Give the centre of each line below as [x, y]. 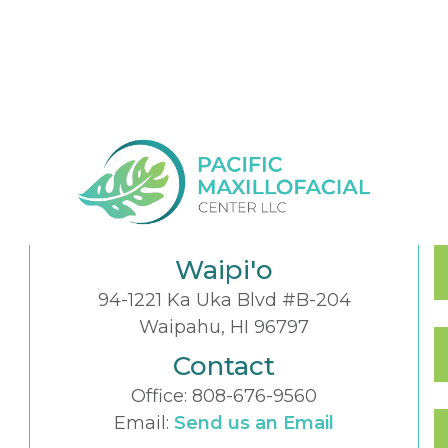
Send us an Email [254, 422]
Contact [224, 365]
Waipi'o [224, 269]
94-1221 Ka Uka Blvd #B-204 [224, 299]
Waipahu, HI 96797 [224, 326]
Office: [161, 395]
